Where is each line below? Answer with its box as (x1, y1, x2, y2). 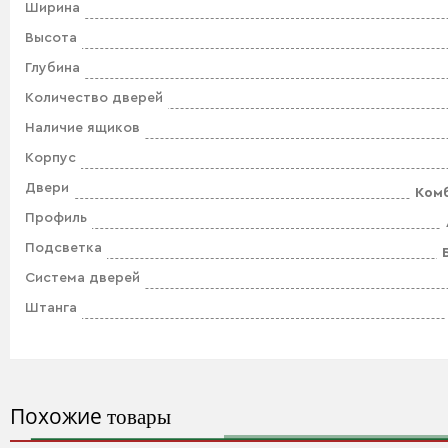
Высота (25, 31, 77, 45)
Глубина (25, 61, 80, 75)
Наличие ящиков (25, 121, 140, 135)
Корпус (25, 151, 76, 165)
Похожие (10, 402, 107, 430)
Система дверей (25, 271, 140, 285)
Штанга (25, 301, 77, 315)
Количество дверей (25, 91, 163, 105)
